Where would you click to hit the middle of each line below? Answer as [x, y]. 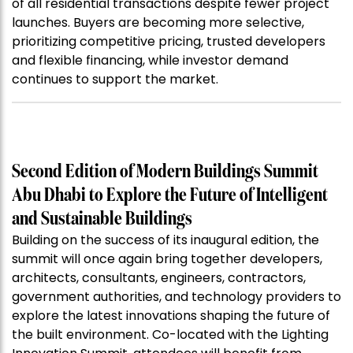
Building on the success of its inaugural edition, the [165, 240]
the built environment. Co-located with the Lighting [170, 335]
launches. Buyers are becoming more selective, [158, 23]
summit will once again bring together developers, [167, 259]
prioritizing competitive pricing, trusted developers [169, 42]
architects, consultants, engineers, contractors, [159, 278]
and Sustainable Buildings [102, 219]
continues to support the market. [115, 80]
